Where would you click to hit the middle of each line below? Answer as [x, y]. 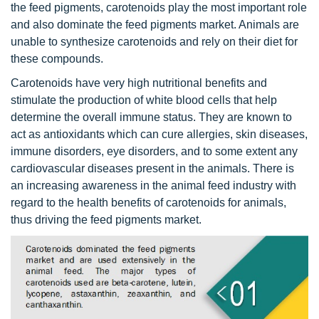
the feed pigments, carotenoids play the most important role [159, 7]
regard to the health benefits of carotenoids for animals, [148, 203]
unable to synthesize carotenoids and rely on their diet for [154, 42]
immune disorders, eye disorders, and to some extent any [154, 151]
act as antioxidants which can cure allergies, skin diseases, [159, 134]
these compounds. [57, 59]
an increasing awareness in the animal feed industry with [153, 185]
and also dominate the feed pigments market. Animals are [155, 25]
